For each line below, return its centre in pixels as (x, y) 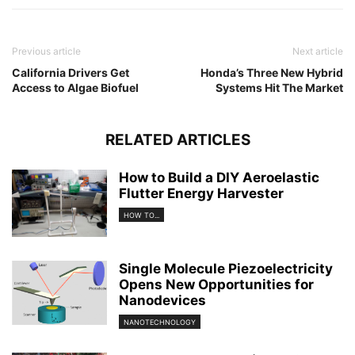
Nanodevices (162, 300)
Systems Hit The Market (279, 88)
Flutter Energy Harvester (201, 193)
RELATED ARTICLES (177, 140)
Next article (318, 51)
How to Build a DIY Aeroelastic (219, 177)
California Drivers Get (71, 73)
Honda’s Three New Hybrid (272, 73)
